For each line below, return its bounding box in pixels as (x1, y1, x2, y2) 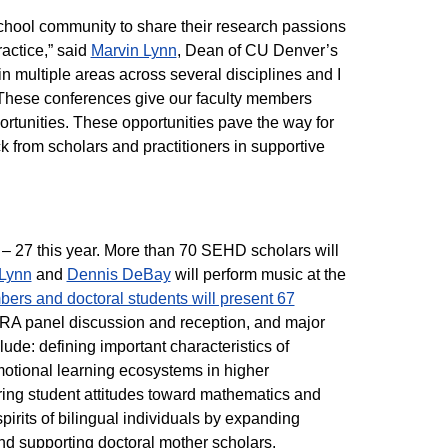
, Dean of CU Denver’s (176, 42, 338, 59)
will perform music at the (170, 266, 346, 283)
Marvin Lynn (90, 42, 177, 59)
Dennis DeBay (66, 266, 171, 283)
